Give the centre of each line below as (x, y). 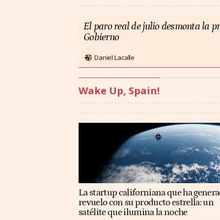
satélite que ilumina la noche (133, 213)
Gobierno (101, 38)
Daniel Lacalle (115, 57)
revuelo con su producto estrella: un (146, 203)
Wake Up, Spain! (119, 91)
